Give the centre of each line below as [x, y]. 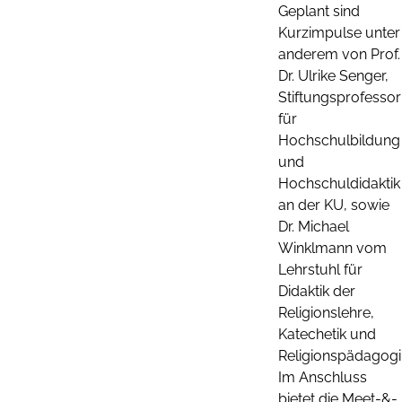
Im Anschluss [323, 377]
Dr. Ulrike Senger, [333, 75]
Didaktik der [317, 291]
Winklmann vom [332, 248]
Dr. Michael [314, 226]
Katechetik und [327, 334]
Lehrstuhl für [320, 269]
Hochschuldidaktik [339, 183]
